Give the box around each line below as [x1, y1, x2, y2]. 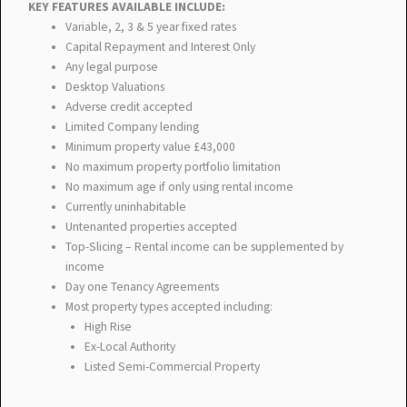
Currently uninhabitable [65, 199, 187, 215]
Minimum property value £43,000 [65, 139, 236, 155]
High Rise [84, 319, 132, 335]
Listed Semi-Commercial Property [84, 359, 260, 375]
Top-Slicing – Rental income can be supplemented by [65, 239, 344, 255]
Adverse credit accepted [65, 99, 194, 115]
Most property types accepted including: [65, 299, 273, 315]
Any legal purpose [65, 59, 159, 75]
